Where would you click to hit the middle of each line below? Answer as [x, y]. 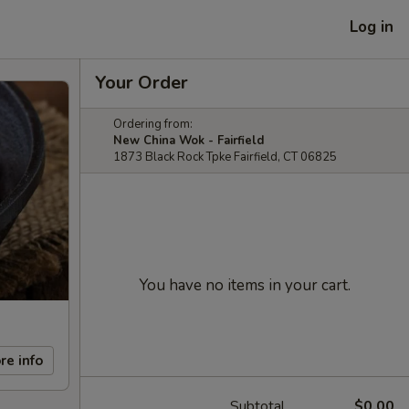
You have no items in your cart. [245, 285]
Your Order [142, 83]
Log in [372, 26]
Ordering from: [153, 124]
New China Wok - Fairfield [189, 141]
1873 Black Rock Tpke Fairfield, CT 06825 [225, 157]
